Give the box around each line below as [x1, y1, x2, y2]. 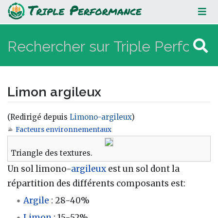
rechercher [87, 126, 134, 137]
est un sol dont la [106, 163, 180, 174]
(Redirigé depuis [7, 112, 70, 122]
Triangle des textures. [11, 148, 92, 158]
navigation [37, 126, 83, 137]
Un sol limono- [7, 163, 71, 174]
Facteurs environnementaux [16, 125, 111, 134]
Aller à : [7, 126, 37, 137]
